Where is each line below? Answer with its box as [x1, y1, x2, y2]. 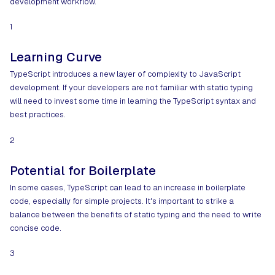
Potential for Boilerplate [10, 162, 156, 179]
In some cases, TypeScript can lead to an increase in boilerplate [10, 182, 246, 193]
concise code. [10, 222, 61, 233]
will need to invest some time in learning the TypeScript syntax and [10, 96, 256, 107]
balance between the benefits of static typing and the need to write [10, 209, 261, 220]
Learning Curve [10, 49, 102, 66]
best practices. [10, 109, 66, 120]
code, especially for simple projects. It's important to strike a [10, 195, 234, 206]
